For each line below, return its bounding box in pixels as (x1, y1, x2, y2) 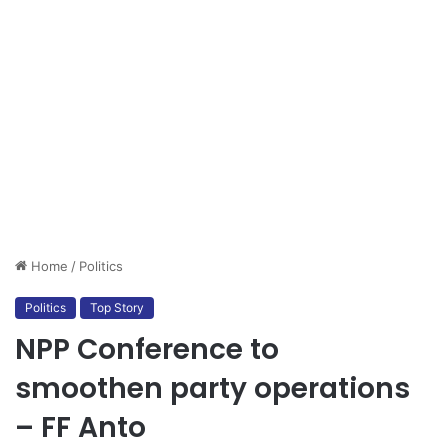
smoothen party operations (15, 369, 410, 409)
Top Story (90, 300, 144, 316)
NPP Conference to (15, 330, 279, 370)
